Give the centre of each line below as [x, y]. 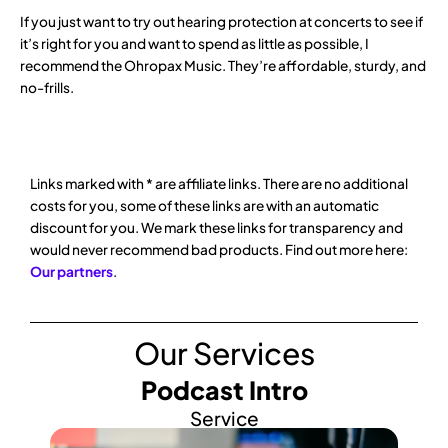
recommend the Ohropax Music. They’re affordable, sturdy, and [223, 65]
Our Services [224, 352]
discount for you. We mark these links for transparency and [216, 227]
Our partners [71, 271]
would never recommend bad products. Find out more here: [219, 249]
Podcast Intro [224, 389]
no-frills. [47, 87]
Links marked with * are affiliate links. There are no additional [219, 183]
